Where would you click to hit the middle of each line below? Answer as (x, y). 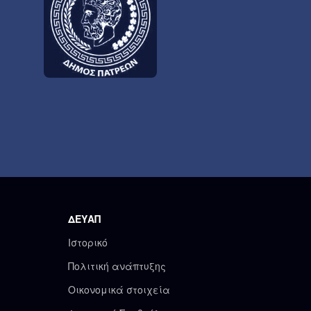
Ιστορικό (88, 242)
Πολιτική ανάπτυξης (117, 266)
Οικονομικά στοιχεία (119, 289)
